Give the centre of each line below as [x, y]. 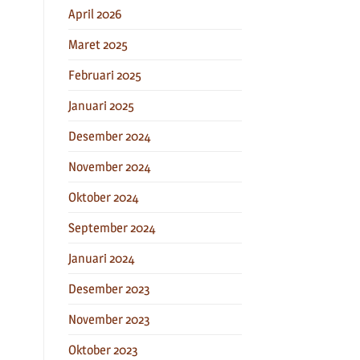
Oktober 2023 [103, 350]
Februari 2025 [104, 75]
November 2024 [109, 166]
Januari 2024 [101, 258]
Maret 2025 [98, 44]
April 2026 [94, 14]
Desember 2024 [109, 136]
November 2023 [109, 319]
